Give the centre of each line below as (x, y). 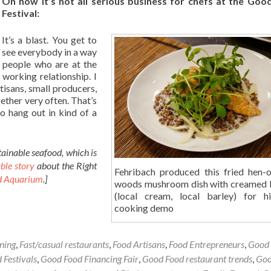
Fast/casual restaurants (64, 244)
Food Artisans (139, 244)
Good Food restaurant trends (197, 258)
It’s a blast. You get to (49, 40)
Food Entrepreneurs (207, 244)
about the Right (66, 166)
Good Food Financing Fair (90, 258)
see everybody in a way (49, 52)
